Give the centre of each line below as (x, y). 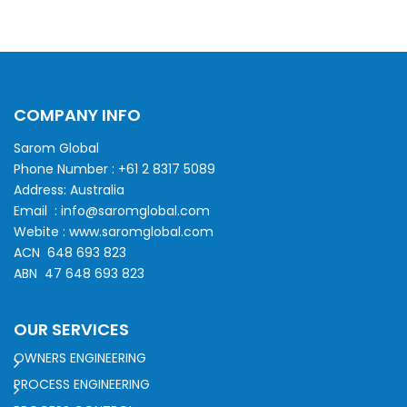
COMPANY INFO (77, 114)
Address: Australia (69, 189)
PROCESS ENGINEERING (82, 384)
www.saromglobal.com (141, 231)
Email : (37, 210)
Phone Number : (66, 169)
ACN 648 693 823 (70, 252)
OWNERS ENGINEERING (80, 357)
